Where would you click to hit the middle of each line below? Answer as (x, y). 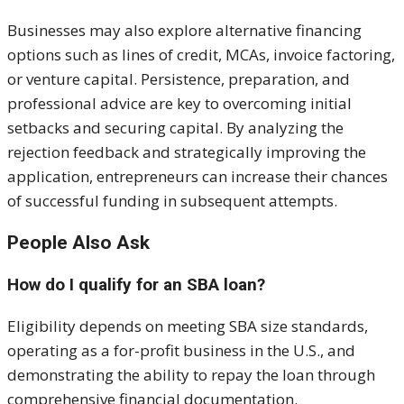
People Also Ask (78, 243)
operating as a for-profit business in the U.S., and (181, 351)
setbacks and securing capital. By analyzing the (175, 128)
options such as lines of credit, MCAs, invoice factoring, (201, 55)
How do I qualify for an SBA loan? (136, 285)
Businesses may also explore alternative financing (184, 31)
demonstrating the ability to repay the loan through (191, 375)
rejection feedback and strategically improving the (187, 152)
